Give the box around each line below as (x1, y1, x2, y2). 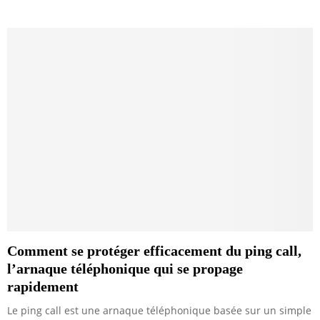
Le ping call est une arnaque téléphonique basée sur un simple (7, 303, 311, 317)
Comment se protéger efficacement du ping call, (7, 242, 301, 259)
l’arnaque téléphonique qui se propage (7, 260, 243, 276)
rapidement (7, 278, 79, 294)
